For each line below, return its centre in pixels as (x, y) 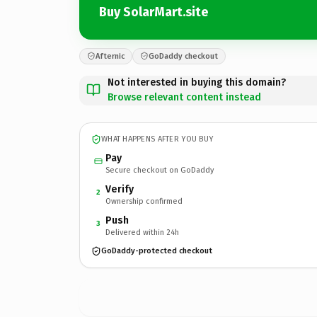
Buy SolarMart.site (154, 12)
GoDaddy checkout (183, 56)
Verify (120, 189)
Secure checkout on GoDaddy (160, 170)
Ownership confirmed (144, 201)
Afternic (110, 56)
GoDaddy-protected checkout (157, 251)
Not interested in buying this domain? (197, 82)
